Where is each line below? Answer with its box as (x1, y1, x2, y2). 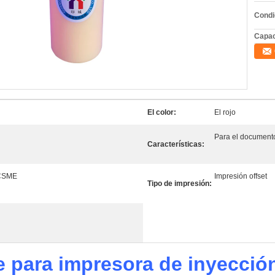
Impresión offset (214, 172, 267, 180)
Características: (147, 140, 204, 149)
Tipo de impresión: (147, 179, 212, 188)
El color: (147, 108, 176, 117)
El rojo (214, 108, 236, 117)
